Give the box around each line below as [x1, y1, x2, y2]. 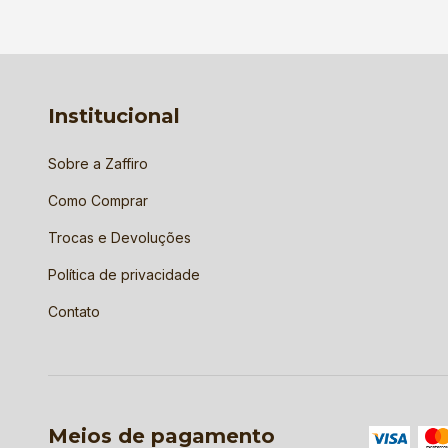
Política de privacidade [48, 265, 200, 283]
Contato [48, 302, 100, 320]
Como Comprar [48, 191, 148, 209]
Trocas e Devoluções [48, 228, 191, 246]
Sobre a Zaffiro [48, 154, 148, 172]
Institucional [48, 104, 180, 128]
